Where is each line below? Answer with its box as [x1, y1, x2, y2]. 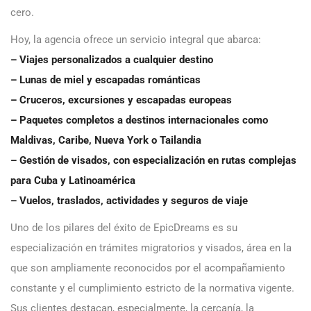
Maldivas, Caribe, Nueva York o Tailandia [10, 133, 201, 146]
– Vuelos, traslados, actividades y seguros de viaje [10, 194, 248, 207]
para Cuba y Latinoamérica [10, 174, 135, 187]
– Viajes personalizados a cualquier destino [10, 53, 213, 66]
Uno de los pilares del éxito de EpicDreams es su [10, 221, 237, 234]
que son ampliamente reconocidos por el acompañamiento [10, 261, 285, 274]
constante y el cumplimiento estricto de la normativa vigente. [10, 281, 294, 294]
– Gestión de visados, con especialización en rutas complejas [10, 153, 296, 167]
